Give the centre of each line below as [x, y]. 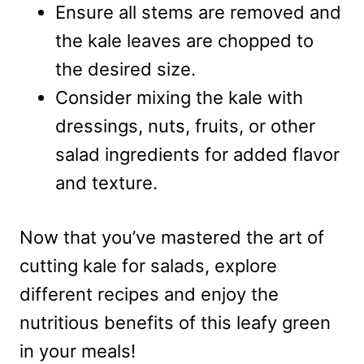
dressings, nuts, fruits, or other [185, 126]
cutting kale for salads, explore [148, 265]
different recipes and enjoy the [149, 294]
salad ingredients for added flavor [197, 154]
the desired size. [126, 69]
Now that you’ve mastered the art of [172, 237]
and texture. [106, 182]
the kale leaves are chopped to [184, 40]
